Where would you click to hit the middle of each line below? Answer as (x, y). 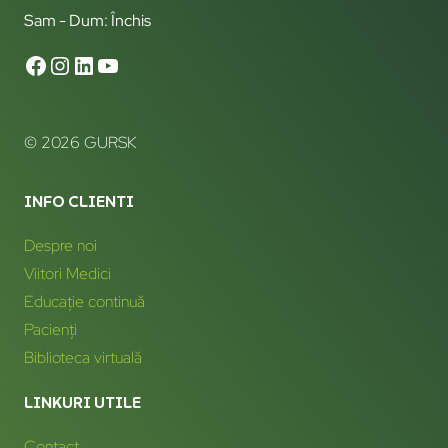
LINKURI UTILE (82, 401)
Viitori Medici (67, 273)
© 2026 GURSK (80, 142)
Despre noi (60, 245)
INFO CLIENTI (79, 201)
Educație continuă (84, 301)
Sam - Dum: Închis (87, 20)
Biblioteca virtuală (83, 358)
